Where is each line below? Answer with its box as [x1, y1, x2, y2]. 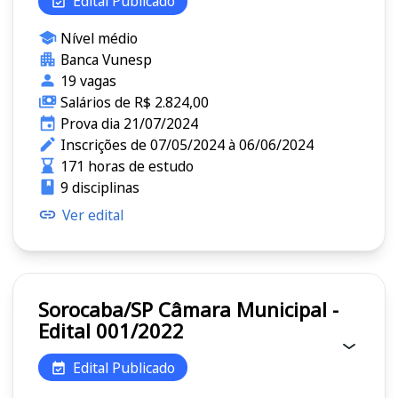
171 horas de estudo [60, 155, 194, 176]
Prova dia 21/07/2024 [60, 113, 198, 133]
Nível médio [60, 28, 138, 48]
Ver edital [62, 204, 123, 225]
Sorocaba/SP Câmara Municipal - [38, 296, 158, 323]
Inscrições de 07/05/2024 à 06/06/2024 [60, 134, 314, 155]
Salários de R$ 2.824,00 [60, 92, 209, 112]
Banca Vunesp [60, 49, 152, 69]
